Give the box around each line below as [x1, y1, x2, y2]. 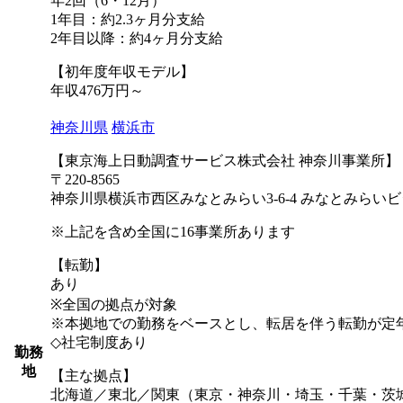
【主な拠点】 [50, 368, 137, 384]
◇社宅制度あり [50, 335, 148, 351]
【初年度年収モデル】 [50, 64, 194, 80]
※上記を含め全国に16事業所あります [50, 224, 295, 240]
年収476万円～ [50, 83, 144, 99]
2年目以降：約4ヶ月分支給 [50, 31, 223, 47]
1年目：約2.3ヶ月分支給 [50, 12, 205, 28]
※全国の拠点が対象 [50, 297, 177, 313]
